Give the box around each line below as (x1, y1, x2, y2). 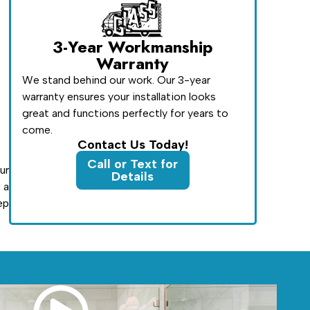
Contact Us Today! (77, 136, 188, 152)
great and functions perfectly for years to (21, 106, 228, 120)
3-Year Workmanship (53, 34, 213, 59)
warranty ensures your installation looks (21, 89, 216, 103)
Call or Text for (87, 156, 179, 172)
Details (111, 168, 154, 184)
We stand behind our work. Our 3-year (21, 73, 210, 86)
